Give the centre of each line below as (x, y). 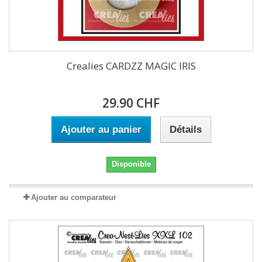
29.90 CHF (131, 103)
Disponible (131, 164)
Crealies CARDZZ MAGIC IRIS (131, 66)
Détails (185, 130)
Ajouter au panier (101, 130)
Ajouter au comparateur (74, 197)
